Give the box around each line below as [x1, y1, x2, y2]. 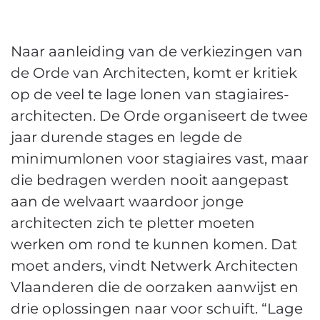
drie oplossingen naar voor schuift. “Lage [11, 299, 303, 317]
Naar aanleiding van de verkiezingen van [11, 42, 303, 60]
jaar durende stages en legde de [11, 128, 242, 146]
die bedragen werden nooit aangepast [11, 171, 289, 189]
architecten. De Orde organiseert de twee [11, 106, 308, 124]
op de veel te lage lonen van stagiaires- [11, 85, 289, 103]
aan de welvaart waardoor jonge [11, 192, 244, 210]
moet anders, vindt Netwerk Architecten [11, 256, 299, 274]
